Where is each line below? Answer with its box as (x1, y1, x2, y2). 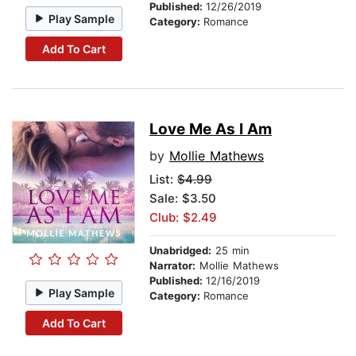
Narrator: (149, 259, 195, 273)
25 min (211, 244, 250, 257)
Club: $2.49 (149, 210, 217, 226)
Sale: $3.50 (149, 191, 216, 207)
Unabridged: (149, 244, 211, 257)
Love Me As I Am (149, 120, 272, 139)
